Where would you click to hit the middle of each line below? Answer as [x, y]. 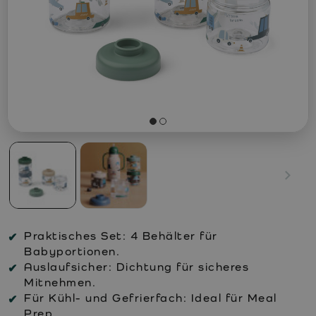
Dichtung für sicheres [181, 267]
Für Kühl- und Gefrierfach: [105, 298]
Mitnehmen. [60, 282]
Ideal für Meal [232, 298]
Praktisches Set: [75, 236]
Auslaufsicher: [68, 267]
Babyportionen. [72, 251]
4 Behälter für [172, 236]
